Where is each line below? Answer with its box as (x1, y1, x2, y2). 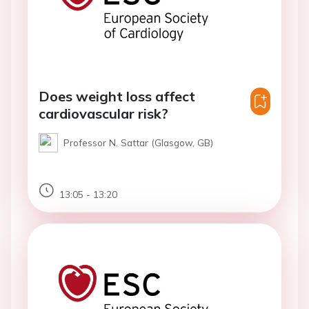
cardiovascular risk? (39, 105, 168, 123)
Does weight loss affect (39, 88, 195, 106)
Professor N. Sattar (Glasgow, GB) (63, 137, 213, 149)
